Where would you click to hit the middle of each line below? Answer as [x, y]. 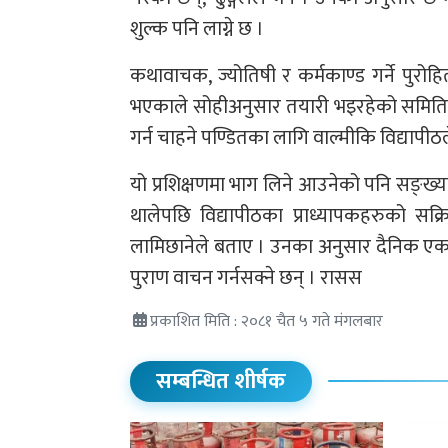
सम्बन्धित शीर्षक [221, 381]
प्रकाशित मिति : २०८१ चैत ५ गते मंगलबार [266, 321]
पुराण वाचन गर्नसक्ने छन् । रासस [246, 278]
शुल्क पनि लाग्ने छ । [197, 29]
